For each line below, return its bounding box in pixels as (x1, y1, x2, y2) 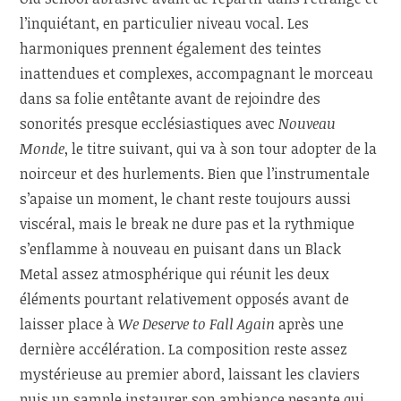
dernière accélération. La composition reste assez (20, 338, 348, 359)
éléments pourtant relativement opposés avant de (20, 288, 350, 309)
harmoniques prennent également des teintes (20, 38, 322, 58)
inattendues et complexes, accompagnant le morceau (20, 63, 374, 83)
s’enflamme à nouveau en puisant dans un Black (20, 238, 342, 259)
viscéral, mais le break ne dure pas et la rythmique (20, 213, 355, 234)
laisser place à (20, 313, 119, 334)
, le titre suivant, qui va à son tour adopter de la (64, 138, 378, 158)
